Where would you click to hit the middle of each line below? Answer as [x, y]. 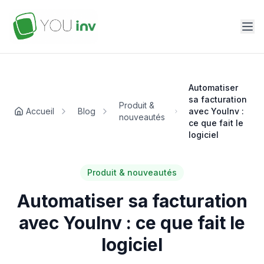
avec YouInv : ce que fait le [132, 223]
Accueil [40, 111]
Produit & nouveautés [132, 173]
